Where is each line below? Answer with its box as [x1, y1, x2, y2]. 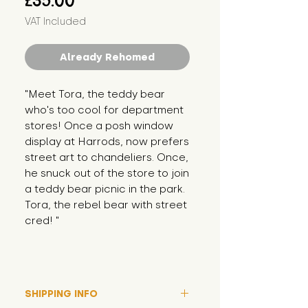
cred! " [25, 214, 59, 228]
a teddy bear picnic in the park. [25, 183, 185, 196]
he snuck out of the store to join [25, 167, 189, 180]
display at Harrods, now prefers [25, 135, 189, 148]
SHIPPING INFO [25, 288, 98, 300]
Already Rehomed [60, 51, 155, 64]
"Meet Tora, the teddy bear [25, 88, 165, 101]
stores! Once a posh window [25, 120, 173, 133]
